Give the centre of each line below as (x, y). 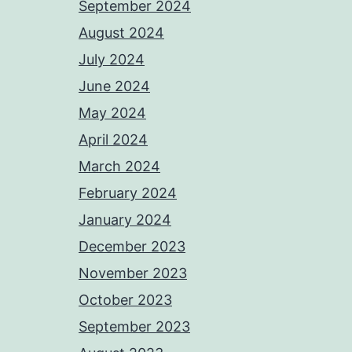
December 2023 (132, 246)
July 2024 (112, 59)
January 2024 (125, 220)
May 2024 (112, 113)
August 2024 (121, 33)
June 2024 (114, 86)
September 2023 (134, 326)
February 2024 (128, 193)
